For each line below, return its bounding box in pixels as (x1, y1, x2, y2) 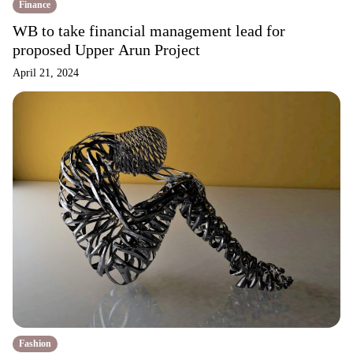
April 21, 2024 (13, 67, 79, 79)
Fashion (19, 338, 51, 349)
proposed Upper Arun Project (13, 41, 200, 58)
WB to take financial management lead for (13, 22, 285, 39)
